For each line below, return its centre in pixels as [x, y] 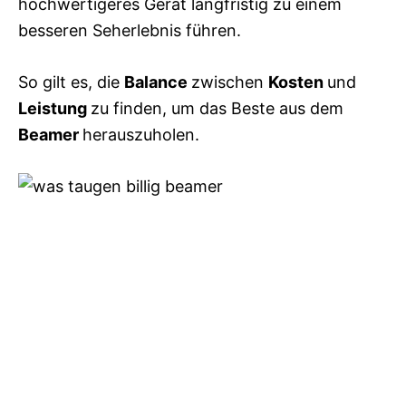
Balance [158, 82]
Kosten [298, 82]
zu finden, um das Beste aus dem [217, 109]
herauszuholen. [141, 135]
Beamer [50, 135]
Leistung [54, 109]
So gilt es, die [71, 82]
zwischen [230, 82]
